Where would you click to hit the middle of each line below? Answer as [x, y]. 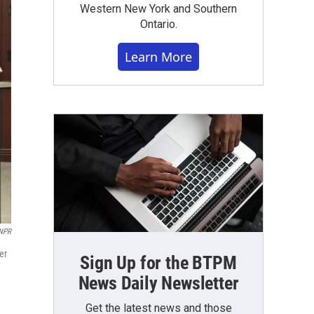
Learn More [158, 57]
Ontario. [158, 24]
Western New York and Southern [158, 9]
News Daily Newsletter [158, 283]
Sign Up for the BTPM [158, 262]
